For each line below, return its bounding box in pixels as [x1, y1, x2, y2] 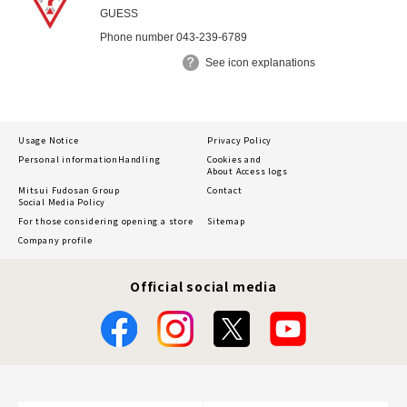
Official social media [130, 277, 277, 296]
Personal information [18, 154, 119, 166]
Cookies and [207, 154, 262, 166]
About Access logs [207, 165, 288, 178]
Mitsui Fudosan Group [18, 184, 120, 197]
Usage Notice [18, 134, 79, 147]
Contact [207, 184, 243, 197]
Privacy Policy [207, 134, 273, 147]
